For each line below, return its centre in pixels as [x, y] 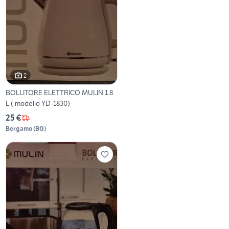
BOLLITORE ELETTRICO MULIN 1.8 [60, 93]
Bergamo [19, 129]
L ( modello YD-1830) [38, 104]
